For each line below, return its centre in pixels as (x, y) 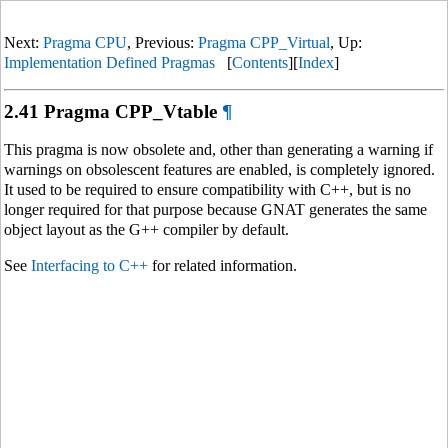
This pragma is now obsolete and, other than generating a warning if (218, 150)
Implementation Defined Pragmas (109, 62)
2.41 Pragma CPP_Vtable (110, 112)
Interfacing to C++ (89, 266)
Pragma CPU (85, 42)
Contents (260, 62)
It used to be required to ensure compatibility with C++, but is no (207, 190)
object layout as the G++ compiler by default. (146, 230)
